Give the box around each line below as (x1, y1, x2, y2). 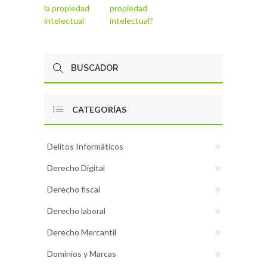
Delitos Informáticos (47, 141, 123, 152)
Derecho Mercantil (47, 227, 116, 238)
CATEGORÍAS (72, 104, 126, 115)
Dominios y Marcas (47, 249, 116, 259)
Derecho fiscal (47, 184, 100, 195)
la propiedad (44, 3, 89, 14)
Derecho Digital (47, 163, 105, 173)
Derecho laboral (47, 206, 105, 216)
